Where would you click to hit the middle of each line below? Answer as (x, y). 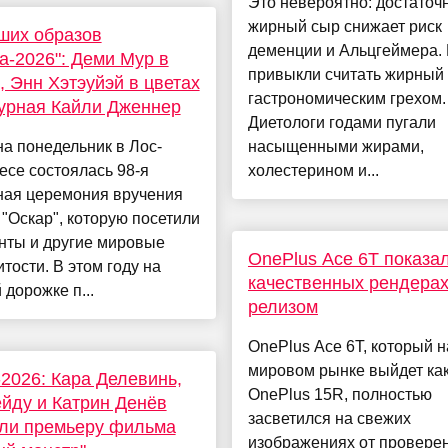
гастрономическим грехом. (346, 99)
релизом (282, 307)
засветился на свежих (329, 419)
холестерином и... (313, 171)
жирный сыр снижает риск (344, 27)
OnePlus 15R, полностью (339, 395)
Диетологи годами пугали (341, 123)
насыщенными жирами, (335, 147)
